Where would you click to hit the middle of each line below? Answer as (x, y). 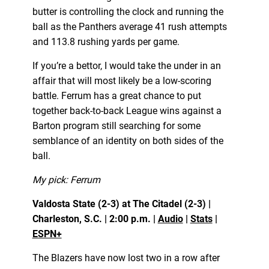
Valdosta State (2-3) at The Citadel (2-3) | (121, 204)
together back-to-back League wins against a (127, 110)
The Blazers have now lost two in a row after (126, 258)
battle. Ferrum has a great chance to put (116, 95)
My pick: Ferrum (66, 180)
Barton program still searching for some (116, 125)
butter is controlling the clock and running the (128, 11)
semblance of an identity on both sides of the (128, 141)
